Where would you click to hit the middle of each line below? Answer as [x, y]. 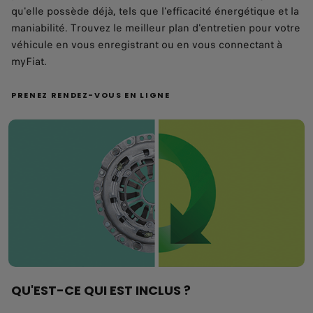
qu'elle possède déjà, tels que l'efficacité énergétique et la [155, 12]
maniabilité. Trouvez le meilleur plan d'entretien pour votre [156, 28]
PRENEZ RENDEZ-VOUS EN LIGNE [91, 95]
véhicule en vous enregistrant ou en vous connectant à [147, 45]
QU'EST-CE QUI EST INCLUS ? [104, 290]
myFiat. [29, 62]
